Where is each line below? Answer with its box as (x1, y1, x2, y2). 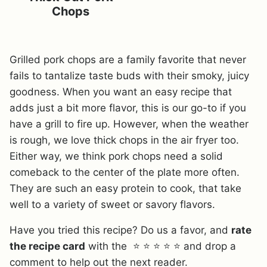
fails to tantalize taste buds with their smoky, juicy (10, 70, 249, 82)
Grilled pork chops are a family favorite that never (10, 54, 246, 66)
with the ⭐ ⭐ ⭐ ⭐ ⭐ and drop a (85, 240, 236, 253)
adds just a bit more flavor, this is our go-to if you (10, 102, 246, 114)
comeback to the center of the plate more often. (10, 166, 240, 179)
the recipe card (10, 240, 85, 253)
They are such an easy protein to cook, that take (10, 182, 241, 195)
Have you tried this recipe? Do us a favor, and (10, 224, 231, 237)
